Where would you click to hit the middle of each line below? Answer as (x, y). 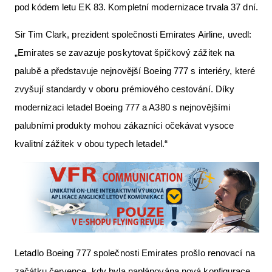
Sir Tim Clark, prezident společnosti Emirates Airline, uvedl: (133, 35)
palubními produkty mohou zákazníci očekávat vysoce (124, 126)
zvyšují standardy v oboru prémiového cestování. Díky (125, 89)
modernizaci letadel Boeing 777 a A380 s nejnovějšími (123, 107)
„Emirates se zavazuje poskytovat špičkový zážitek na (125, 53)
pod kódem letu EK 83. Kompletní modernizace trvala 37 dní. (136, 7)
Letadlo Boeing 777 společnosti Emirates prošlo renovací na (135, 253)
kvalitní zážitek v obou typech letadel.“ (91, 144)
